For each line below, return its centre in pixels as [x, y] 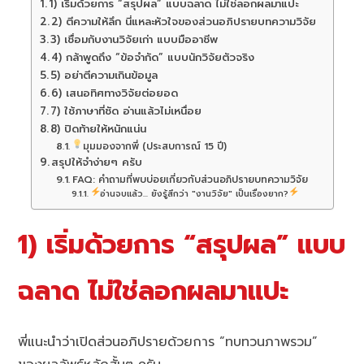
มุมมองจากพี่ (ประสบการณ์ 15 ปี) [155, 147]
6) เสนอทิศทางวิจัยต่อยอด [115, 94]
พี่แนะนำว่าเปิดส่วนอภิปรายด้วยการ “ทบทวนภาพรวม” [168, 342]
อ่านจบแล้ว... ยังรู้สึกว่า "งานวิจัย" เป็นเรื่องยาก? [195, 194]
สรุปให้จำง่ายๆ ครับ [97, 163]
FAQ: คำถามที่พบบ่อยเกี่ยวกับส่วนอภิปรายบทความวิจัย [190, 180]
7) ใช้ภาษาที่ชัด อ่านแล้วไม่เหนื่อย [126, 112]
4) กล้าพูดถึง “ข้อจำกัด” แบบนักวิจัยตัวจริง [153, 58]
